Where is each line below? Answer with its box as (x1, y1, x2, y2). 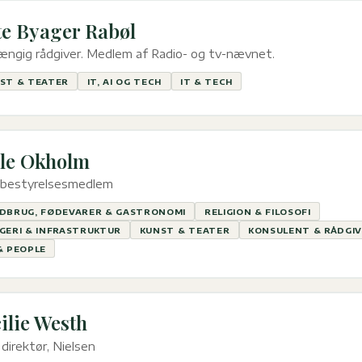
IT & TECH (179, 76, 234, 86)
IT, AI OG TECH (86, 76, 162, 86)
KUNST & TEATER (139, 225, 230, 235)
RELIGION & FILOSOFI (204, 206, 311, 217)
